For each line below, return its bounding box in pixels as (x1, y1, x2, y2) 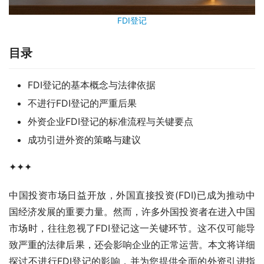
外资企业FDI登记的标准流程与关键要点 (28, 115, 193, 128)
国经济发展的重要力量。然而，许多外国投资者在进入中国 (9, 206, 255, 218)
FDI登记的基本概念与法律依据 (28, 79, 156, 91)
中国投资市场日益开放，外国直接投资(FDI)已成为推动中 (9, 189, 255, 202)
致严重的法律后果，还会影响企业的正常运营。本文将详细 (9, 239, 255, 251)
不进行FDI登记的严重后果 (28, 97, 137, 110)
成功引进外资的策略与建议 (28, 134, 141, 146)
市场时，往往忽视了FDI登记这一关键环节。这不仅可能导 (9, 222, 255, 235)
